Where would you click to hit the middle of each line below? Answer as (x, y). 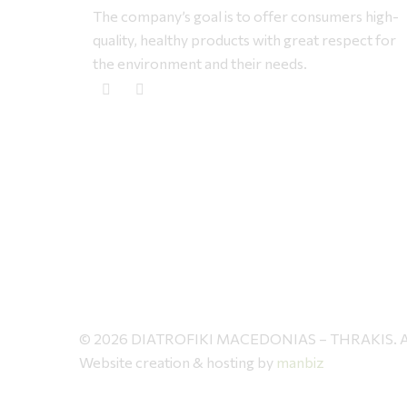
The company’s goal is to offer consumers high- (246, 15)
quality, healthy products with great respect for (244, 39)
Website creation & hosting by (178, 362)
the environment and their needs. (200, 63)
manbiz (300, 362)
